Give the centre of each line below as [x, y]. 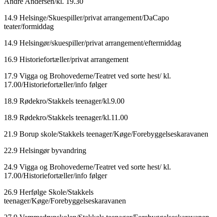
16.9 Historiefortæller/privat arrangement [66, 59]
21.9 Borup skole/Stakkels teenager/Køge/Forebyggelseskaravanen [106, 134]
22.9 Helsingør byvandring [45, 150]
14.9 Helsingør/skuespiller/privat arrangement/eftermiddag [93, 43]
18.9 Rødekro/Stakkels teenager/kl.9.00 [64, 101]
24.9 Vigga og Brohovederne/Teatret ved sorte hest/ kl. [87, 167]
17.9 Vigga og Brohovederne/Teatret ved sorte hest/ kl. [87, 76]
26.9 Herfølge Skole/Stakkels [49, 192]
